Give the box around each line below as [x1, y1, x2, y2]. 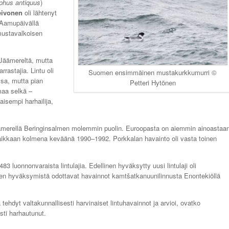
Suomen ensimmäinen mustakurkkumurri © [88, 67, 217, 78]
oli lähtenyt [22, 8, 57, 17]
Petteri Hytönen [129, 78, 176, 88]
